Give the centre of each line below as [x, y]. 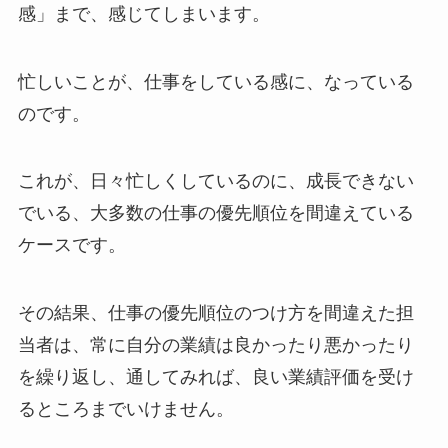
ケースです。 [71, 245]
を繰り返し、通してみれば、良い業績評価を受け [215, 377]
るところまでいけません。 [125, 409]
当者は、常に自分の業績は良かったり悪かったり [215, 345]
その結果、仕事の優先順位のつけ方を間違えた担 [215, 313]
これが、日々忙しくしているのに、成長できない [215, 181]
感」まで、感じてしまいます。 [143, 13]
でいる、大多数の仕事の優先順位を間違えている [215, 213]
